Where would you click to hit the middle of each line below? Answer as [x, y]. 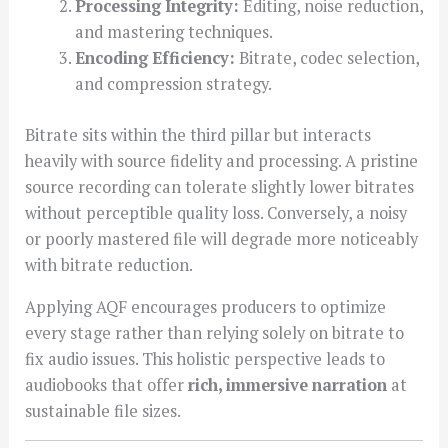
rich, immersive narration [288, 385]
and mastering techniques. [173, 32]
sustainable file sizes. [103, 411]
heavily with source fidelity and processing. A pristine [222, 160]
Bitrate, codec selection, [326, 58]
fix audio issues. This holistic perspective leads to [205, 359]
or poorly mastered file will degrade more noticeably [222, 238]
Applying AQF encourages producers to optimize [206, 307]
